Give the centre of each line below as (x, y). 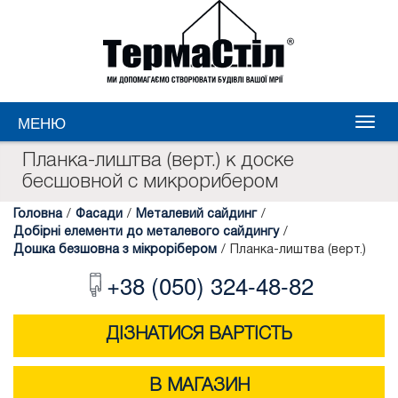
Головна (38, 215)
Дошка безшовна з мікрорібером (115, 250)
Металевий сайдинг (196, 215)
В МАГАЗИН (199, 386)
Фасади (99, 215)
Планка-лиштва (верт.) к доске (158, 161)
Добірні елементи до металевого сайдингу (146, 232)
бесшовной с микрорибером (150, 182)
